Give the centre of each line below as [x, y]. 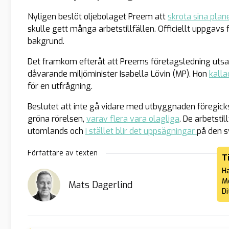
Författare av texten [63, 153]
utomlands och [56, 131]
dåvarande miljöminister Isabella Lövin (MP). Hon [118, 74]
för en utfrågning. [60, 86]
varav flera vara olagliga [133, 119]
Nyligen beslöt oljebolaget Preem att [98, 17]
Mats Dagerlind [100, 185]
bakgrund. [46, 41]
